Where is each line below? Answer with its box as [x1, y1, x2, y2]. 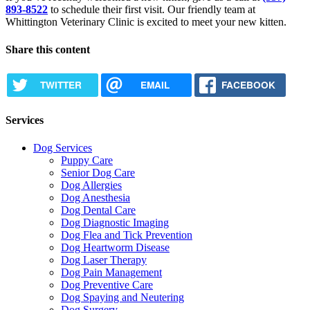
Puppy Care [61, 154, 113, 166]
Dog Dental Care [61, 203, 136, 216]
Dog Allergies [61, 179, 122, 191]
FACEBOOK [221, 78, 276, 91]
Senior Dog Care [61, 166, 135, 179]
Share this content [6, 43, 90, 55]
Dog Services [33, 141, 92, 154]
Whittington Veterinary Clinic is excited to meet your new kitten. [6, 16, 286, 28]
